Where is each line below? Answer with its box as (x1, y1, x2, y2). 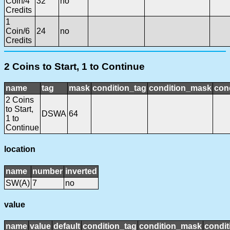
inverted (65, 166, 97, 176)
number (32, 166, 63, 176)
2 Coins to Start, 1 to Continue (4, 61, 145, 72)
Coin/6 (6, 26, 30, 35)
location (4, 145, 35, 154)
